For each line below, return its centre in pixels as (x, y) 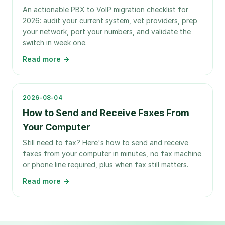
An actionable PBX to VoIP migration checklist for (105, 9)
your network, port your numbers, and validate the (107, 31)
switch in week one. (55, 42)
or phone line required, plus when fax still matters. (105, 164)
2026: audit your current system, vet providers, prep (110, 20)
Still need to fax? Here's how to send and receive (105, 142)
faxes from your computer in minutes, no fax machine (112, 153)
